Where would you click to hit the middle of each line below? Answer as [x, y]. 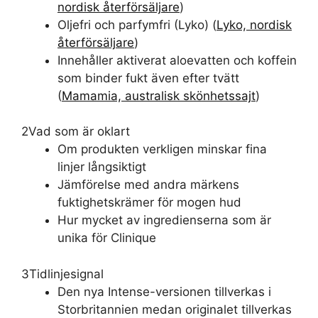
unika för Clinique [107, 238]
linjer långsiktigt [102, 167]
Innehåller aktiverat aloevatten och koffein [177, 60]
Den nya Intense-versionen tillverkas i [164, 291]
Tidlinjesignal [66, 274]
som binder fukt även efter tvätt [148, 78]
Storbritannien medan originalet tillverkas [175, 309]
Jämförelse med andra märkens [148, 185]
